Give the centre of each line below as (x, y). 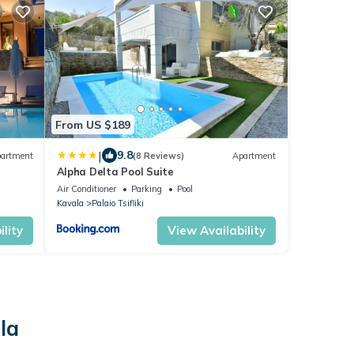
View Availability (217, 230)
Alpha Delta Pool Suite (115, 171)
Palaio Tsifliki (117, 203)
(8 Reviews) (158, 155)
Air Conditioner (86, 189)
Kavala (70, 203)
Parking (146, 189)
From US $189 (92, 124)
